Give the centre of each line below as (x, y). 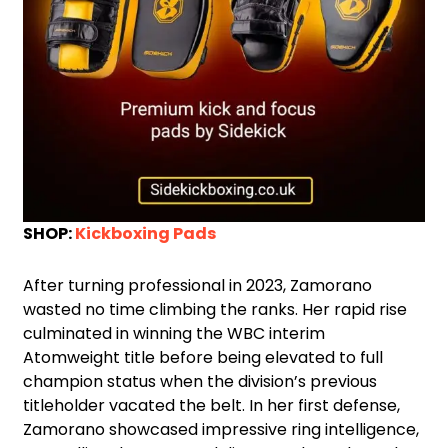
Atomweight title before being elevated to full (203, 357)
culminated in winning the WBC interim (174, 333)
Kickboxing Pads (145, 233)
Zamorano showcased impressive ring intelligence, (221, 429)
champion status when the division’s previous (200, 381)
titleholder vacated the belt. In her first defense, (211, 405)
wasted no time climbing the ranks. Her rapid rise (215, 309)
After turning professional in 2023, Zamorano (197, 285)
